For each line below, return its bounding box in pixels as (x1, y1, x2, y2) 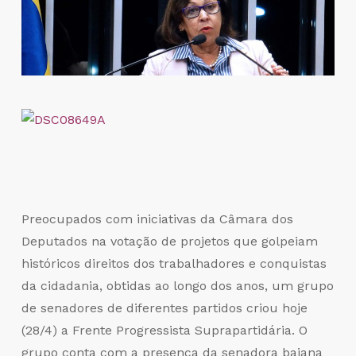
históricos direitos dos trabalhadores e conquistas (21, 256, 327, 272)
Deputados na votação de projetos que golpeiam (21, 234, 318, 250)
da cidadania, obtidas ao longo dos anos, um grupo (21, 278, 334, 294)
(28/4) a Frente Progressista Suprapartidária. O (21, 323, 308, 339)
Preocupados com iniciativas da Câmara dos (21, 211, 293, 227)
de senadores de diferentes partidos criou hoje (21, 300, 308, 316)
